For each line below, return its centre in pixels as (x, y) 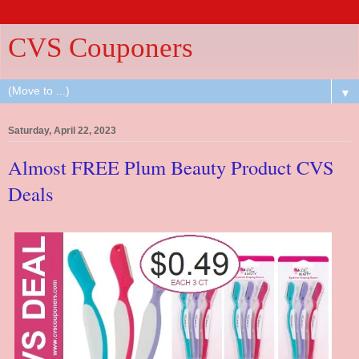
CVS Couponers (101, 47)
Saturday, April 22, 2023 (62, 131)
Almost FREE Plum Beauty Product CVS (171, 167)
